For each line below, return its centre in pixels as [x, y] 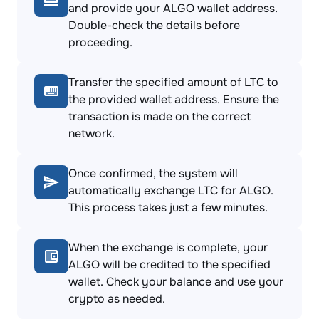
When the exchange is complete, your [168, 247]
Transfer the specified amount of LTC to [173, 82]
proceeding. [100, 42]
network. [91, 134]
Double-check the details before [154, 25]
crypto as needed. [117, 299]
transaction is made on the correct [159, 116]
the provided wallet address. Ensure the [174, 99]
